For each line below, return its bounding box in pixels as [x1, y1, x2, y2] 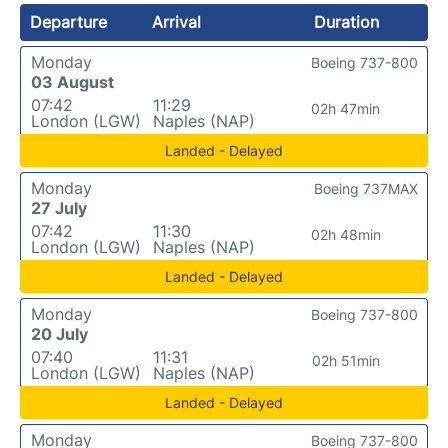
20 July [31, 324, 88, 344]
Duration [313, 12, 379, 32]
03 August [31, 72, 114, 92]
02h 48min [310, 226, 381, 243]
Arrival [152, 12, 202, 32]
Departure [30, 12, 107, 32]
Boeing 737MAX [314, 180, 418, 197]
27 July [31, 198, 87, 218]
